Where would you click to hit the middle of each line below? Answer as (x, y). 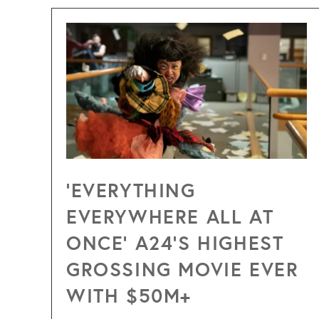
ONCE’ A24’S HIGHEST (175, 242)
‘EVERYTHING (131, 189)
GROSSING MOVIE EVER (183, 268)
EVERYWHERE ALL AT (170, 216)
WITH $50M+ (129, 295)
